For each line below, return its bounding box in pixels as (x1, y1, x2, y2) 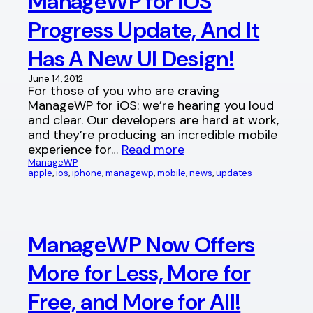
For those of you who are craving (28, 82, 220, 100)
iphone (72, 167, 102, 180)
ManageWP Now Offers (28, 229, 255, 259)
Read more (122, 141, 184, 159)
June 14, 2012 (28, 73, 83, 85)
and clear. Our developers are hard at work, (28, 112, 279, 129)
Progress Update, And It (28, 15, 260, 45)
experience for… (28, 141, 122, 159)
